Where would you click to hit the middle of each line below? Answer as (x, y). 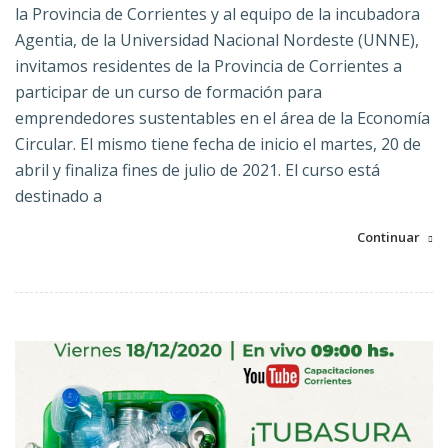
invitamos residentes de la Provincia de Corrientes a (208, 66)
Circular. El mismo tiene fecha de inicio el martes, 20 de (218, 144)
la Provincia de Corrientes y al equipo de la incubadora (217, 14)
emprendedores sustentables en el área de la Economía (222, 118)
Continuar (388, 237)
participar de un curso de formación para (168, 92)
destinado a (58, 196)
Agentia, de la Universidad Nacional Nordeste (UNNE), (217, 40)
